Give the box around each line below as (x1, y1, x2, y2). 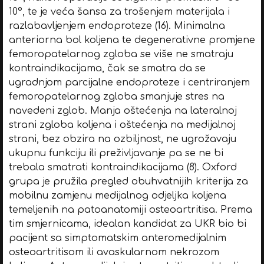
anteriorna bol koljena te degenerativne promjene (8, 34, 255, 45)
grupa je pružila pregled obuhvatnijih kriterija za (8, 176, 248, 187)
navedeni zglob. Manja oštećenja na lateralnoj (8, 105, 237, 116)
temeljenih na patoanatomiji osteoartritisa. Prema (8, 204, 252, 215)
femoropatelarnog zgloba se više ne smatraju (8, 48, 233, 60)
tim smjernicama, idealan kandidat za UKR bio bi (8, 218, 246, 229)
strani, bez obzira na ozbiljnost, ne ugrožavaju (8, 133, 236, 144)
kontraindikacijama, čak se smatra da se (8, 62, 206, 74)
